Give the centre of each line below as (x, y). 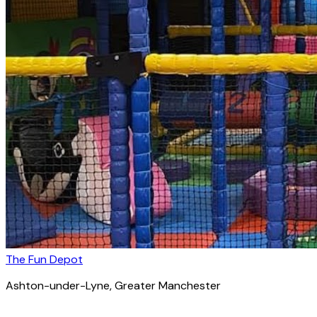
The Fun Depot (44, 259)
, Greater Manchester (165, 285)
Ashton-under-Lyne (58, 285)
